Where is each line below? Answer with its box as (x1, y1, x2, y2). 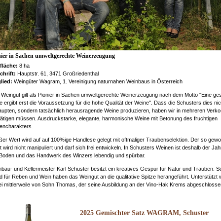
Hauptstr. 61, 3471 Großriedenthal (17, 70, 99, 76)
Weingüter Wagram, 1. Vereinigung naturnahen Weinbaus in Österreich (13, 78, 183, 84)
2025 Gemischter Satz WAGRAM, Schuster (80, 209, 209, 217)
